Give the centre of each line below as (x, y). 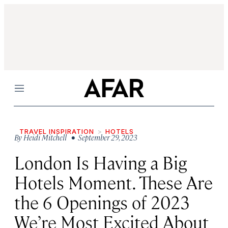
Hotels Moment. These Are (113, 182)
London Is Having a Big (101, 162)
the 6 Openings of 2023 (102, 202)
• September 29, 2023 (103, 137)
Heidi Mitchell (45, 137)
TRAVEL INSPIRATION (57, 131)
